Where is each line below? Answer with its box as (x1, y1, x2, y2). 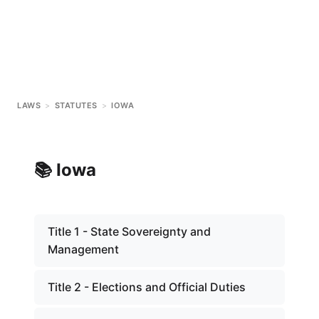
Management (48, 242, 119, 256)
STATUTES (54, 100, 98, 110)
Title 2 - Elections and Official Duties (48, 280, 246, 294)
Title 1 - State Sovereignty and (48, 224, 211, 239)
